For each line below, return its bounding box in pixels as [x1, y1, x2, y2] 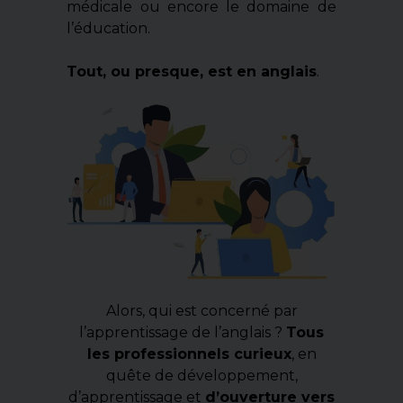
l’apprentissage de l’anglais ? [79, 324, 286, 342]
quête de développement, [105, 367, 298, 385]
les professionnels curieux [86, 345, 291, 363]
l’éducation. [67, 19, 151, 37]
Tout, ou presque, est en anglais [67, 62, 318, 80]
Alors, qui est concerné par [105, 302, 298, 320]
